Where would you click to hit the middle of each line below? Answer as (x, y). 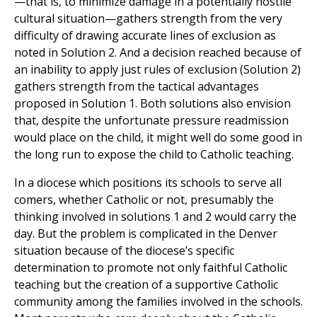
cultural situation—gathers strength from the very (148, 19)
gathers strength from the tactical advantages (137, 87)
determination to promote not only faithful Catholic (151, 268)
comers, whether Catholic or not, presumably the (144, 200)
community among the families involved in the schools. (158, 302)
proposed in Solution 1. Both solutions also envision (152, 104)
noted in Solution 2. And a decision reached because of (158, 53)
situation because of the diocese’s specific (124, 251)
